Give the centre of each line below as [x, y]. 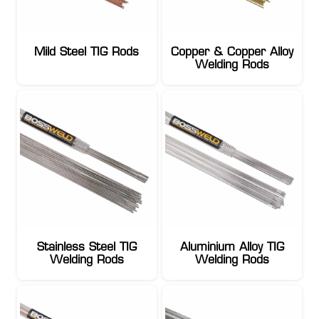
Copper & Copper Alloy [232, 52]
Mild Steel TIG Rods [87, 52]
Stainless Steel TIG [87, 247]
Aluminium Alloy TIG [232, 247]
